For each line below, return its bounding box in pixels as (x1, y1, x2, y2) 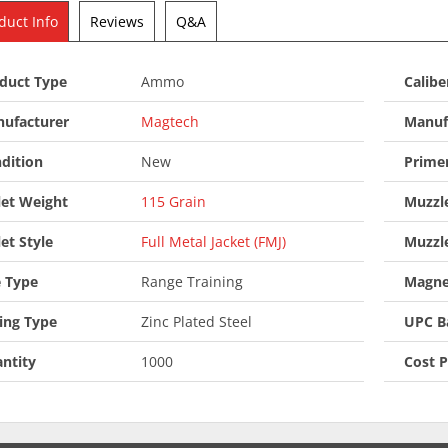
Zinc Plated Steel (141, 312, 253, 332)
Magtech (141, 112, 200, 132)
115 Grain (141, 192, 207, 212)
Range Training (141, 272, 244, 292)
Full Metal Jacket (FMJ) (141, 232, 287, 252)
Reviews (90, 12, 144, 32)
